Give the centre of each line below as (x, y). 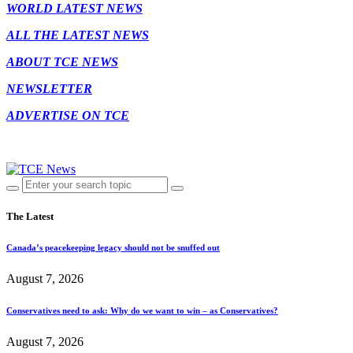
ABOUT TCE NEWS (62, 61)
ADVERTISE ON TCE (68, 115)
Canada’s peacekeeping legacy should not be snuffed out (113, 247)
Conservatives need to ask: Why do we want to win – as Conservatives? (142, 310)
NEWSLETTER (49, 88)
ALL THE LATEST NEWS (78, 35)
